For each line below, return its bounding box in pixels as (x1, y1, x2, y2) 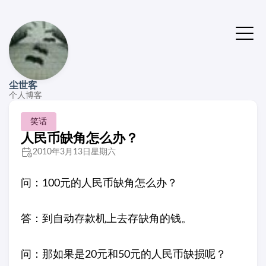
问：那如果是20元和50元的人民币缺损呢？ (21, 249, 226, 260)
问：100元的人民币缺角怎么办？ (21, 178, 178, 189)
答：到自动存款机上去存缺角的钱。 (21, 214, 192, 224)
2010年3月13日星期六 (33, 148, 116, 156)
